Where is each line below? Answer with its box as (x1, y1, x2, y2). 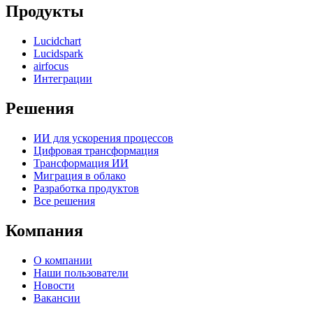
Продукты (6, 2, 84, 21)
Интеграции (34, 72, 92, 85)
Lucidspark (34, 47, 83, 59)
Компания (6, 221, 83, 240)
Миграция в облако (34, 169, 126, 182)
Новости (34, 279, 75, 291)
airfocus (34, 59, 68, 72)
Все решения (34, 194, 95, 207)
